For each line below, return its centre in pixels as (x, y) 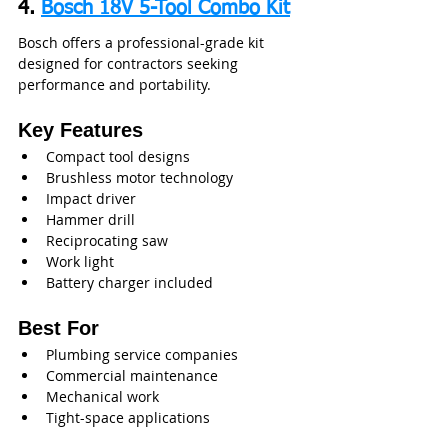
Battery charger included (129, 282)
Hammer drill (90, 219)
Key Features (80, 129)
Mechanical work (102, 396)
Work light (80, 261)
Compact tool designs (118, 156)
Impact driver (91, 198)
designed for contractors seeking (130, 63)
